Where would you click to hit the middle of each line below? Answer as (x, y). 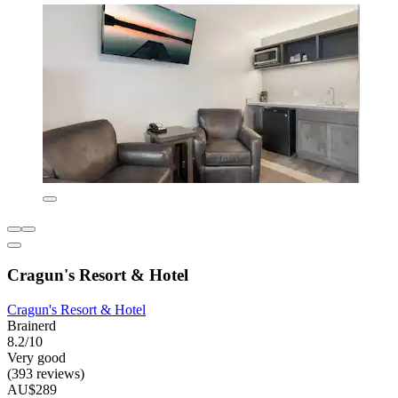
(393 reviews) (46, 373)
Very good (36, 357)
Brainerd (32, 325)
